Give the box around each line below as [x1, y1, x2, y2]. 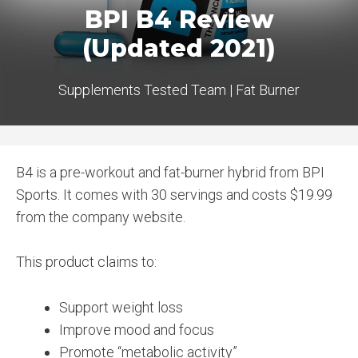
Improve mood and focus [59, 321, 214, 339]
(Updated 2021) [82, 33, 276, 63]
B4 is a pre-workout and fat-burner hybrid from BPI [16, 163, 324, 181]
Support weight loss [59, 299, 183, 316]
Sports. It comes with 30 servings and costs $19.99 [16, 185, 332, 203]
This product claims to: [16, 253, 157, 271]
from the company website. [16, 208, 185, 225]
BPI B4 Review [84, 4, 274, 34]
